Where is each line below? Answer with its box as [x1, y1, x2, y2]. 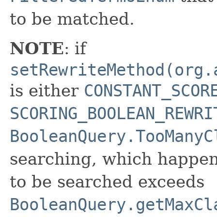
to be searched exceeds [10, 171, 204, 191]
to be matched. [10, 9, 135, 29]
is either [10, 80, 84, 100]
